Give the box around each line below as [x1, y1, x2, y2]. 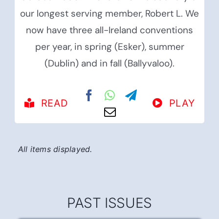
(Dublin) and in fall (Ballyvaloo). [44, 57, 175, 70]
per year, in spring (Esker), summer [35, 41, 184, 53]
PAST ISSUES [67, 172, 152, 189]
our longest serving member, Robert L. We [20, 7, 199, 20]
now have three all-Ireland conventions [26, 24, 193, 37]
